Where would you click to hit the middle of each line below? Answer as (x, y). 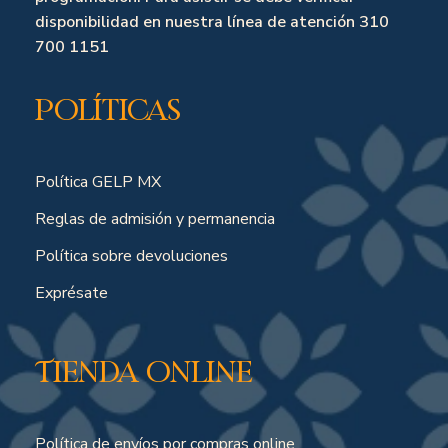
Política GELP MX (98, 182)
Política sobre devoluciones (131, 256)
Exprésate (71, 293)
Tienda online (143, 371)
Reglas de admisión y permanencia (155, 219)
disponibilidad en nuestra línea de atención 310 (212, 22)
